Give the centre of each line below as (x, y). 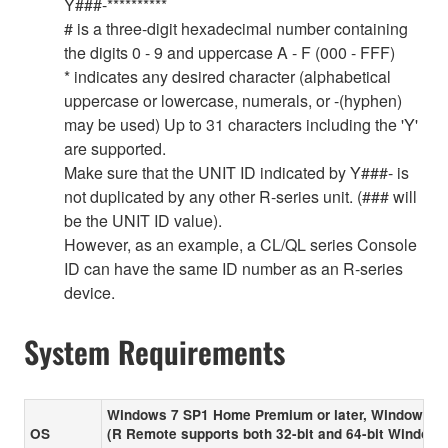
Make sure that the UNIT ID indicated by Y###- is (236, 172)
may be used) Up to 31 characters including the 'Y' (241, 124)
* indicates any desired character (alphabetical (227, 76)
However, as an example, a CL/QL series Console (240, 244)
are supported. (115, 148)
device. (89, 292)
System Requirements (154, 352)
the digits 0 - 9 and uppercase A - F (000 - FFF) (229, 52)
